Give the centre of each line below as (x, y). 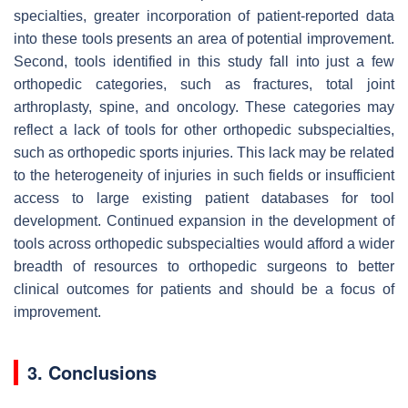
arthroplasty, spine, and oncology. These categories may (204, 107)
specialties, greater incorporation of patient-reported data (204, 15)
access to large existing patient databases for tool (204, 198)
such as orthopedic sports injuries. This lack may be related (204, 152)
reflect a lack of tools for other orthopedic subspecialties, (204, 129)
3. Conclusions (92, 372)
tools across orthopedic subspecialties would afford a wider (204, 243)
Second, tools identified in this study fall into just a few (204, 61)
